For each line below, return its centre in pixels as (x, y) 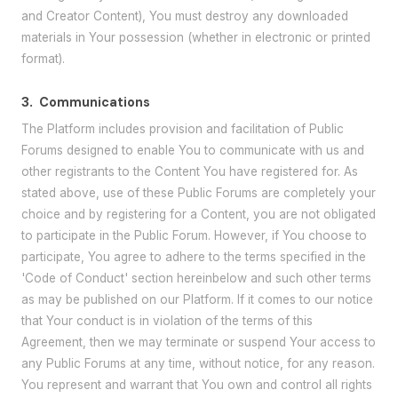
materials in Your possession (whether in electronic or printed (196, 37)
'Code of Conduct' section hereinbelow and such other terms (196, 279)
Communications (95, 102)
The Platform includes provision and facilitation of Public (183, 129)
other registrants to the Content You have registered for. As (190, 172)
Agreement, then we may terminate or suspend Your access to (199, 342)
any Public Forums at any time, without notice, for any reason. (198, 364)
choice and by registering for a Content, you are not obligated (199, 215)
